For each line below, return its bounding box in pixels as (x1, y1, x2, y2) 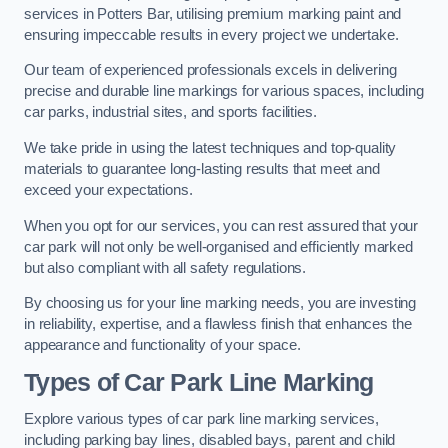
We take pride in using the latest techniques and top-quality (24, 139, 397, 156)
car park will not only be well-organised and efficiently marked (24, 238, 413, 255)
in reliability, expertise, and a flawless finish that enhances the (24, 316, 412, 333)
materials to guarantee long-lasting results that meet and (24, 160, 380, 177)
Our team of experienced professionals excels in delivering (24, 62, 397, 79)
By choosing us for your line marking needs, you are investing (24, 295, 417, 312)
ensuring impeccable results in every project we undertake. (24, 26, 399, 43)
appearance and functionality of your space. (24, 337, 301, 354)
